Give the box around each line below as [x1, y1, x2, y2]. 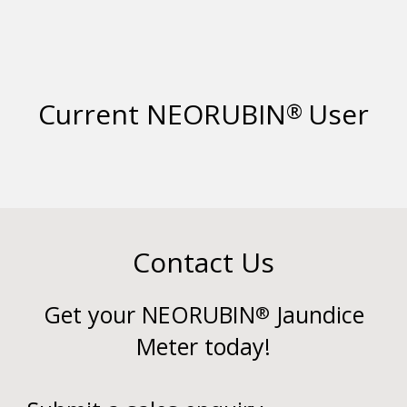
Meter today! [136, 331, 271, 362]
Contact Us [133, 243, 274, 282]
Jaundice [269, 299, 364, 331]
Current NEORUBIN [38, 95, 286, 134]
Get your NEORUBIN [43, 299, 255, 331]
